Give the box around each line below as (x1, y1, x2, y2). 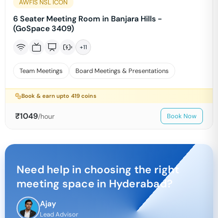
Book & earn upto (21, 92, 71, 100)
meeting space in (17, 177, 109, 191)
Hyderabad (109, 177, 167, 191)
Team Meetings (19, 67, 63, 75)
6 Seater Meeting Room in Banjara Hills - (13, 14, 162, 24)
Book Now (167, 112, 197, 120)
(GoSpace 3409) (13, 23, 74, 34)
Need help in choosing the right (17, 163, 179, 177)
